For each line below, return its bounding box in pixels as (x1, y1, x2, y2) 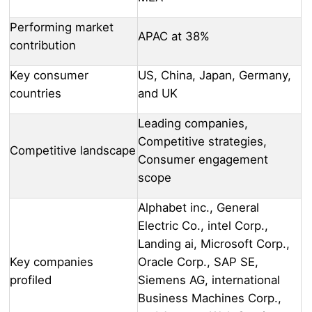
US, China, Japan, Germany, (138, 68, 291, 83)
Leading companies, (138, 116, 248, 131)
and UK (138, 86, 178, 101)
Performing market (10, 20, 114, 35)
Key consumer (10, 68, 88, 83)
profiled (10, 273, 52, 288)
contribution (10, 38, 76, 53)
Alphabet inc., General (138, 201, 259, 215)
